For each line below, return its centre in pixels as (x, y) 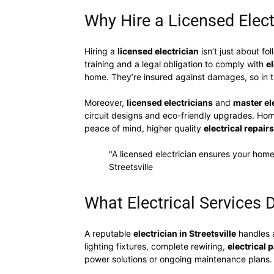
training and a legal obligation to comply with (175, 64)
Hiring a (101, 51)
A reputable (109, 233)
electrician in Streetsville (185, 233)
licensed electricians (170, 102)
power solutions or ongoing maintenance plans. (178, 259)
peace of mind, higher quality (144, 128)
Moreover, (106, 102)
